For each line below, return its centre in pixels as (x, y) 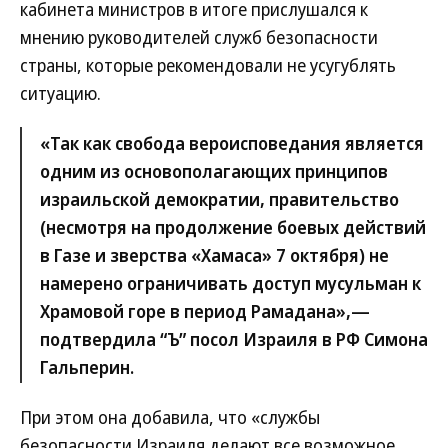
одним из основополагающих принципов (214, 171)
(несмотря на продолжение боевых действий (233, 227)
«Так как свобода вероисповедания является (232, 143)
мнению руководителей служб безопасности (199, 37)
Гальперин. (87, 367)
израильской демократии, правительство (219, 199)
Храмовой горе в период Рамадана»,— (205, 311)
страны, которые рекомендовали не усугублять (208, 65)
